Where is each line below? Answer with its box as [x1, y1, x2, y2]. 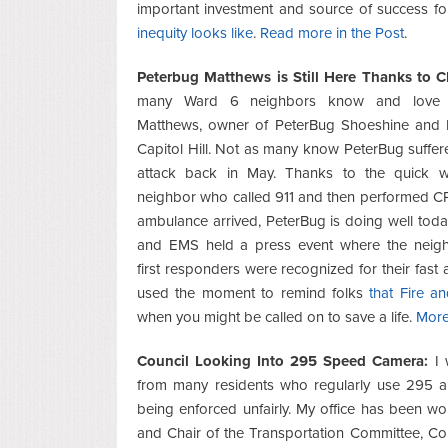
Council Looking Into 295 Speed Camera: [137, 351, 429, 370]
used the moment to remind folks [137, 283, 370, 302]
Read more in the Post [260, 23, 404, 42]
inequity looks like [137, 23, 253, 42]
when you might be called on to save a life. [137, 307, 416, 326]
